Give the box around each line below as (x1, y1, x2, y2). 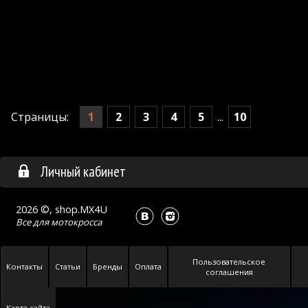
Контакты (6, 261, 43, 272)
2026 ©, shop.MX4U (16, 203, 107, 217)
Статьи (55, 261, 80, 272)
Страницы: (11, 109, 69, 125)
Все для (16, 216, 51, 229)
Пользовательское (192, 256, 266, 267)
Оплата (135, 261, 162, 272)
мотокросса (51, 216, 102, 229)
